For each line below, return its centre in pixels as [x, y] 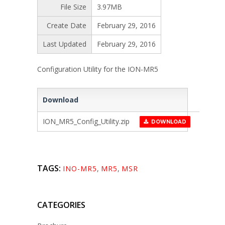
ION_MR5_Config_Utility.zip [86, 121]
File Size [73, 7]
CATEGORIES [61, 205]
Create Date [67, 25]
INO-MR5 [80, 168]
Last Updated [65, 44]
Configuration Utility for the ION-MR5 [98, 69]
